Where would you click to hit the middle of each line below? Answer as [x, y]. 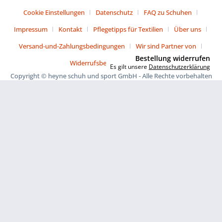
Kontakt [70, 29]
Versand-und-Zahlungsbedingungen [72, 46]
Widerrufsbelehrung [99, 63]
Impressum [30, 29]
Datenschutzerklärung [179, 67]
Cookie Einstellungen [54, 13]
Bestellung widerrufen [173, 58]
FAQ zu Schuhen [167, 13]
